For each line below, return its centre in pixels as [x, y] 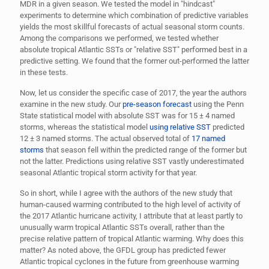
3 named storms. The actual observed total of [114, 138]
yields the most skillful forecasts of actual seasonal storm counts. [132, 26]
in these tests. [44, 72]
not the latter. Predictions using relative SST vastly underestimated [132, 161]
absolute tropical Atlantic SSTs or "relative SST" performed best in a [134, 49]
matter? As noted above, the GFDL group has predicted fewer [123, 250]
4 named [220, 115]
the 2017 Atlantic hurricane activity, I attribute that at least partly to [131, 216]
